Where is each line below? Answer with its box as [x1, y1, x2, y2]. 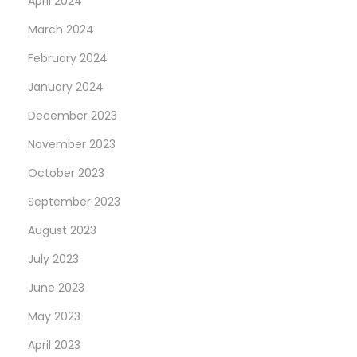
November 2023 [28, 135, 116, 152]
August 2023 [28, 222, 96, 238]
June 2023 [28, 279, 84, 296]
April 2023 [28, 336, 80, 353]
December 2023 [28, 107, 117, 124]
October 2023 [28, 164, 104, 181]
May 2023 [28, 308, 80, 324]
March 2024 [28, 21, 94, 37]
